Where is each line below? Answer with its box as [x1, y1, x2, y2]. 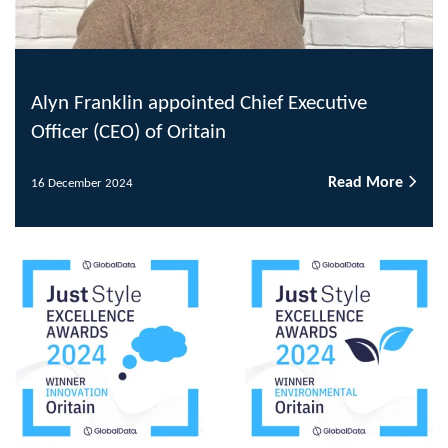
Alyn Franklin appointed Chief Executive [31, 93, 367, 115]
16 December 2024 [31, 176, 133, 190]
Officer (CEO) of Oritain [31, 122, 226, 144]
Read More [328, 175, 407, 192]
